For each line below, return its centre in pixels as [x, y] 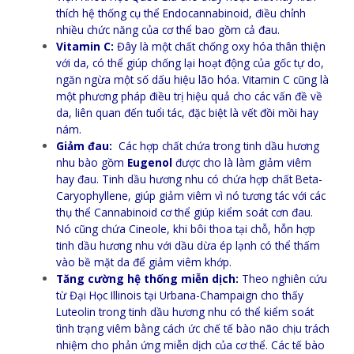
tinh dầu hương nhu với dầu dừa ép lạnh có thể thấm [188, 245]
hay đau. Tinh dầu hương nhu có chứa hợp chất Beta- [190, 179]
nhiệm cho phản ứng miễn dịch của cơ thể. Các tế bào [191, 345]
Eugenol [152, 162]
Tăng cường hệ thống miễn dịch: [148, 278]
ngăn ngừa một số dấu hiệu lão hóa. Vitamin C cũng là [193, 79]
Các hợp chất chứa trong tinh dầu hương [216, 145]
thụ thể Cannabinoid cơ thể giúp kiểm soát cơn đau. [185, 212]
